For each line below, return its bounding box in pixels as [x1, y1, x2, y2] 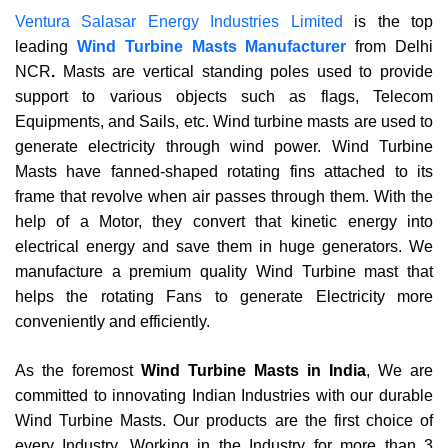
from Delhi [355, 38, 434, 55]
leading [15, 38, 68, 55]
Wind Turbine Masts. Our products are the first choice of [15, 412, 433, 429]
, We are [366, 362, 433, 379]
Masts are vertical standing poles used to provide [55, 63, 433, 80]
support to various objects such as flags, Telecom [15, 88, 433, 105]
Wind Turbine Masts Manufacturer [76, 38, 347, 55]
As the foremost [15, 362, 141, 379]
